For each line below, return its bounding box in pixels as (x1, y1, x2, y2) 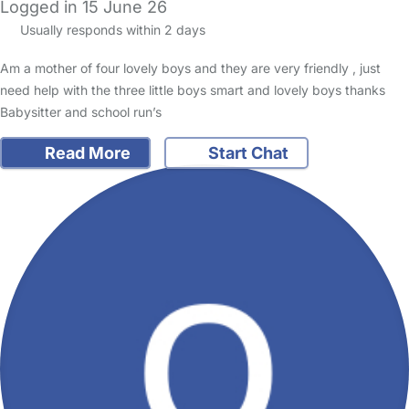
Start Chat (204, 143, 288, 163)
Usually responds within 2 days (16, 22, 205, 38)
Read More (40, 143, 131, 163)
